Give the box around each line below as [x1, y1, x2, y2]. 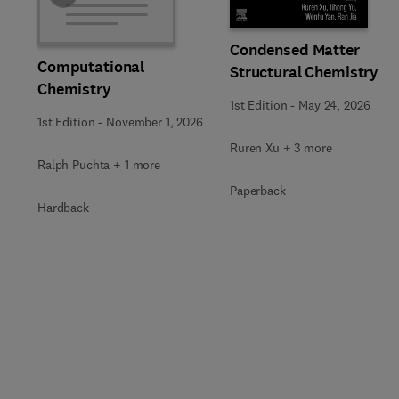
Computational [37, 55, 145, 77]
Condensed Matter [230, 39, 360, 61]
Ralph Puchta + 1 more [37, 156, 161, 173]
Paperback [230, 183, 286, 199]
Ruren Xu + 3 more [230, 140, 332, 156]
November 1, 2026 [106, 113, 203, 130]
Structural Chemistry [230, 61, 379, 83]
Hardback [37, 199, 89, 216]
